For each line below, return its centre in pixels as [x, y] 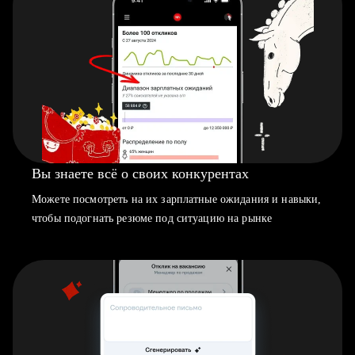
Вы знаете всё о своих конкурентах [140, 174]
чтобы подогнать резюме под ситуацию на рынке [152, 218]
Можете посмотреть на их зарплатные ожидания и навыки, [177, 199]
